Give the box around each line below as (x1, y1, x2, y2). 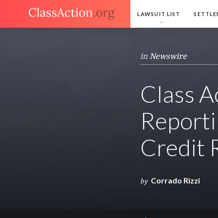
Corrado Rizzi (151, 176, 200, 185)
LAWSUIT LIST (137, 11, 181, 17)
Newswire (149, 52, 187, 61)
